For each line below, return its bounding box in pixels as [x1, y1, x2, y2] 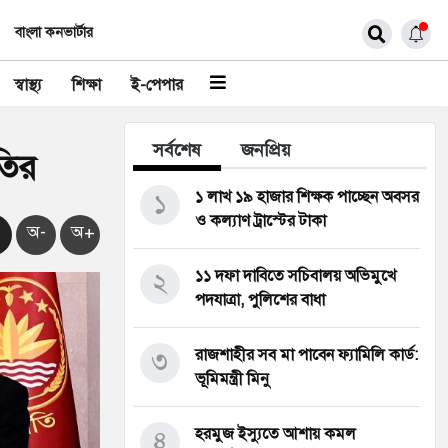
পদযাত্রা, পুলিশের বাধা [195, 290, 325, 310]
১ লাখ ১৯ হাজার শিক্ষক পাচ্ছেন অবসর [195, 187, 419, 207]
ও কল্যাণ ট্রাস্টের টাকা [195, 211, 326, 231]
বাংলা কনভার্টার [15, 24, 94, 41]
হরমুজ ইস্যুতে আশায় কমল [195, 424, 356, 444]
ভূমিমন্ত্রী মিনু [195, 369, 269, 389]
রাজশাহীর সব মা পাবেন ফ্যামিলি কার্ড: [195, 345, 418, 365]
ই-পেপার [131, 75, 183, 95]
